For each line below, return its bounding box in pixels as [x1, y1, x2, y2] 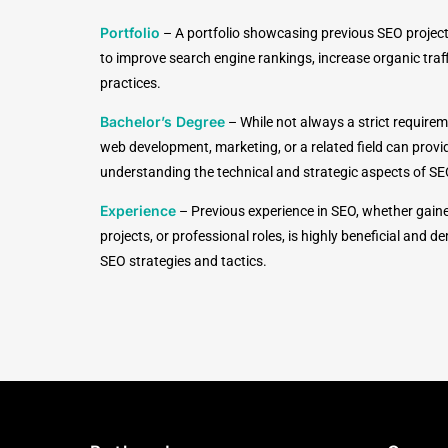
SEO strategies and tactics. [100, 253, 267, 269]
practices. [100, 75, 161, 91]
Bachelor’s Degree [100, 113, 225, 130]
